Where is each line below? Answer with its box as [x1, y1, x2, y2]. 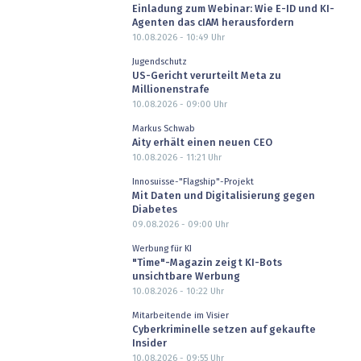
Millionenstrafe [131, 85, 210, 96]
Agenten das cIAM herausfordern [131, 17, 294, 28]
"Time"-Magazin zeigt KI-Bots [131, 258, 282, 269]
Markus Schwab [131, 123, 195, 133]
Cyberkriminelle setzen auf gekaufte [131, 325, 316, 336]
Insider [131, 338, 167, 350]
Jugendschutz [131, 56, 187, 66]
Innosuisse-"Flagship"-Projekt [131, 176, 254, 186]
